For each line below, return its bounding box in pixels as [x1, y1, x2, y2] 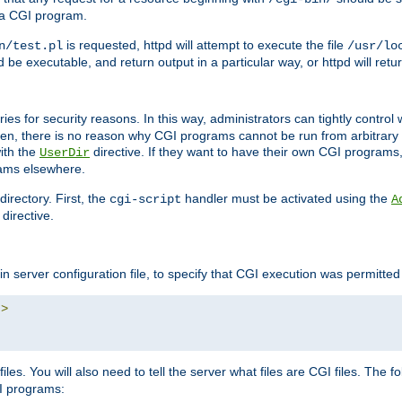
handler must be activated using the [181, 191, 391, 206]
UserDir [39, 145, 90, 161]
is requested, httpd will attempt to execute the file [63, 38, 347, 53]
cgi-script [109, 192, 181, 207]
